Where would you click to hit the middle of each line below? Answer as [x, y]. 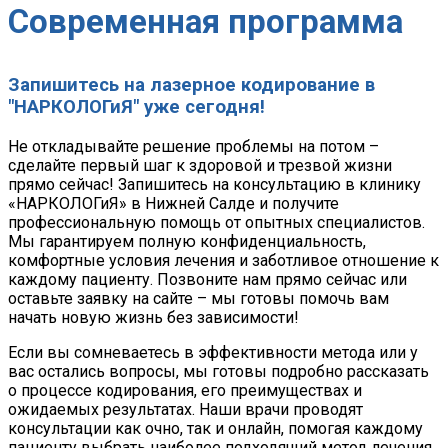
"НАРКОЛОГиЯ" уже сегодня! [136, 107]
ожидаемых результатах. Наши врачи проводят [185, 409]
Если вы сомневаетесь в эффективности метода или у [213, 352]
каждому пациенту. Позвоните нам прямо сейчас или [207, 279]
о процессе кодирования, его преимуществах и [185, 390]
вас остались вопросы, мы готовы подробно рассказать [218, 371]
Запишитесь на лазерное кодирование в [191, 85]
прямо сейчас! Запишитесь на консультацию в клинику [214, 184]
